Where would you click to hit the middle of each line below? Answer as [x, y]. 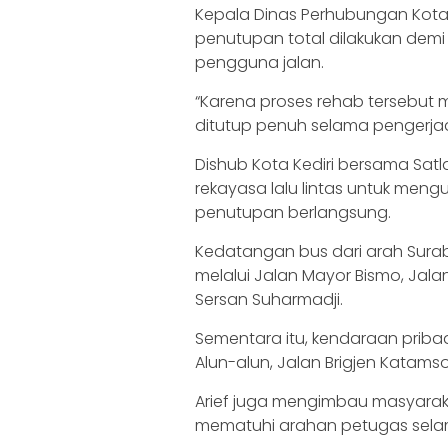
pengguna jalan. [259, 62]
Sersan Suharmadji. [269, 299]
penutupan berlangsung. [293, 212]
